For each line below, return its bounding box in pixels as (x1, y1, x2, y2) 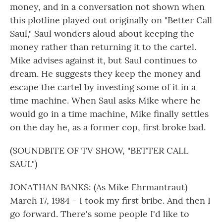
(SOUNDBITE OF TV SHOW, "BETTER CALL (10, 145, 188, 156)
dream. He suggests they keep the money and (10, 68, 201, 79)
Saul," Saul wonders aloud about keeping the (10, 28, 194, 39)
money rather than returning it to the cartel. (10, 41, 196, 53)
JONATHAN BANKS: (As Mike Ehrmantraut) (10, 181, 187, 193)
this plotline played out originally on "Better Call (10, 14, 212, 26)
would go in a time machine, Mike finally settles (10, 108, 209, 119)
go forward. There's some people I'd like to (10, 208, 189, 220)
